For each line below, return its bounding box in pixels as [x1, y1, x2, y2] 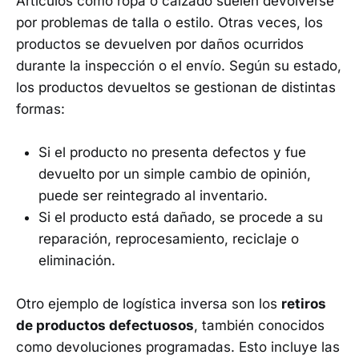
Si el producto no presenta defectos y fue [38, 144, 306, 161]
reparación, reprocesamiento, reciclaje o [38, 231, 299, 248]
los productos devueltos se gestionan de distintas [16, 79, 336, 95]
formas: [16, 100, 65, 117]
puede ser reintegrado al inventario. [38, 188, 268, 204]
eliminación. [38, 252, 115, 269]
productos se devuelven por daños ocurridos [16, 35, 304, 52]
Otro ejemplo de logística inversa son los [16, 296, 281, 313]
